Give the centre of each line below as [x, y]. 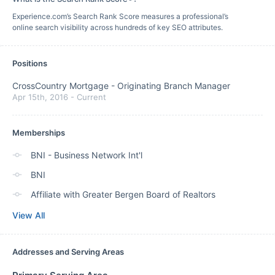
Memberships [39, 133]
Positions [30, 63]
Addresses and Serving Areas [68, 252]
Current [91, 97]
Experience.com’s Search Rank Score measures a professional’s [120, 16]
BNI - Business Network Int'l [87, 155]
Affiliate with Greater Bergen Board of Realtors [123, 194]
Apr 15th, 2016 [40, 97]
